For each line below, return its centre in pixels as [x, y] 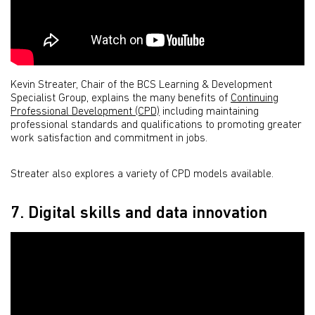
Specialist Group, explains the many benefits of [121, 98]
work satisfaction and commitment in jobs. [109, 138]
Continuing [255, 98]
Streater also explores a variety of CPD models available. [142, 174]
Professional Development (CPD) [85, 111]
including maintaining [209, 111]
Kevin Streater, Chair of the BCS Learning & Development [141, 85]
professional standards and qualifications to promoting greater [156, 125]
